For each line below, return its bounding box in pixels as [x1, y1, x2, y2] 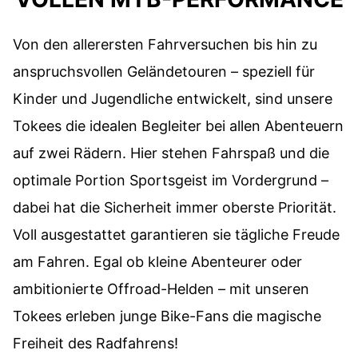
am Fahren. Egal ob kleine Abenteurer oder [13, 253, 302, 270]
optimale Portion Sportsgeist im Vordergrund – [13, 171, 328, 189]
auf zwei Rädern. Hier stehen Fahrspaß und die [13, 144, 329, 161]
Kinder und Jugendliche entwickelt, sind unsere [13, 89, 332, 107]
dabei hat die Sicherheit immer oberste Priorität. [13, 198, 336, 216]
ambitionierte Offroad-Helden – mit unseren [13, 280, 309, 297]
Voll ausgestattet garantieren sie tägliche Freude [13, 225, 340, 243]
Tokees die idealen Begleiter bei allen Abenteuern [13, 117, 344, 134]
